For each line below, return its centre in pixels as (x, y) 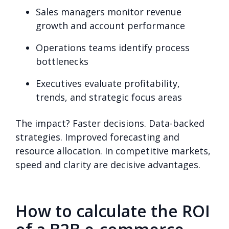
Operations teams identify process (113, 47)
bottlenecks (62, 61)
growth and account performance (110, 25)
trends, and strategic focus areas (109, 97)
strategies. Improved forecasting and (97, 137)
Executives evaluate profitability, (108, 83)
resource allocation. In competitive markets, (113, 151)
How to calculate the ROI (113, 211)
